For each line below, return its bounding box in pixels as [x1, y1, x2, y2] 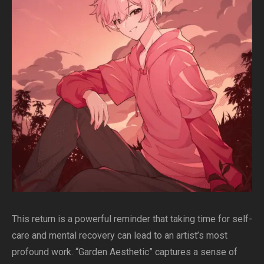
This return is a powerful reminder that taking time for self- [12, 213, 252, 225]
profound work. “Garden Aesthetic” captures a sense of [12, 246, 237, 258]
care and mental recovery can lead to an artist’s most [12, 229, 227, 241]
